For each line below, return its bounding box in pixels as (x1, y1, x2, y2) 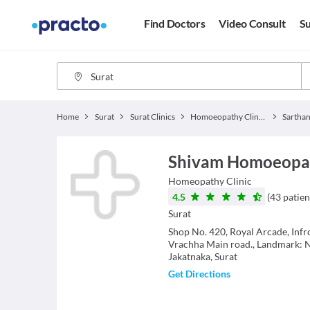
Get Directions (167, 268, 230, 280)
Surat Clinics (129, 111, 175, 122)
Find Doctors (144, 17, 206, 30)
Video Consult (219, 17, 286, 30)
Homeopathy (167, 175, 224, 187)
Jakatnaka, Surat (167, 250, 237, 262)
